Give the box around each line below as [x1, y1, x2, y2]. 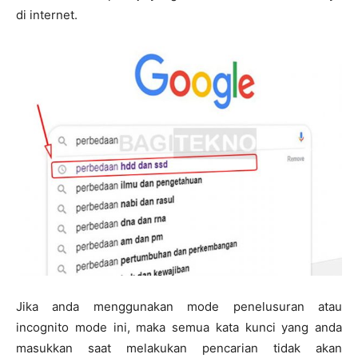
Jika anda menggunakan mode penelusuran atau [16, 299, 342, 315]
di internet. [16, 7, 78, 22]
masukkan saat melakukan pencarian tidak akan [16, 340, 342, 356]
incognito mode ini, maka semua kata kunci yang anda [16, 320, 342, 336]
